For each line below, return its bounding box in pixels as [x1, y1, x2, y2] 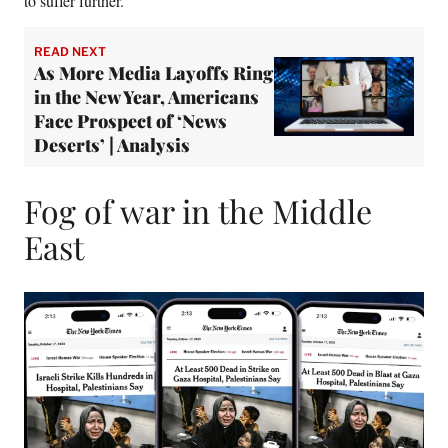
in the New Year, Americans [34, 84, 259, 109]
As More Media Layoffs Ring [34, 60, 273, 85]
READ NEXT [34, 43, 106, 59]
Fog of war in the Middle [24, 189, 372, 233]
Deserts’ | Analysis [34, 132, 190, 157]
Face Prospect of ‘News [34, 108, 227, 133]
